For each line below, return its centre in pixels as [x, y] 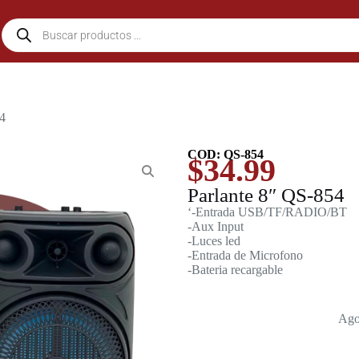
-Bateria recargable [235, 270]
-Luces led [214, 241]
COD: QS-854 [226, 154]
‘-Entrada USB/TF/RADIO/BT [267, 212]
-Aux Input [216, 226]
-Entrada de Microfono [245, 255]
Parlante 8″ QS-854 [266, 195]
